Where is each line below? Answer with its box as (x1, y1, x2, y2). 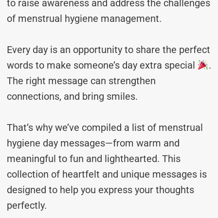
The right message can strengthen (7, 75, 156, 87)
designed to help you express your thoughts (7, 184, 194, 196)
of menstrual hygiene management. (7, 13, 162, 24)
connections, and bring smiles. (7, 91, 138, 102)
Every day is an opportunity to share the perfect (7, 44, 210, 55)
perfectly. (7, 200, 47, 211)
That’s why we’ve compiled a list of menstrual (7, 122, 203, 133)
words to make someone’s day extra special (7, 59, 198, 71)
